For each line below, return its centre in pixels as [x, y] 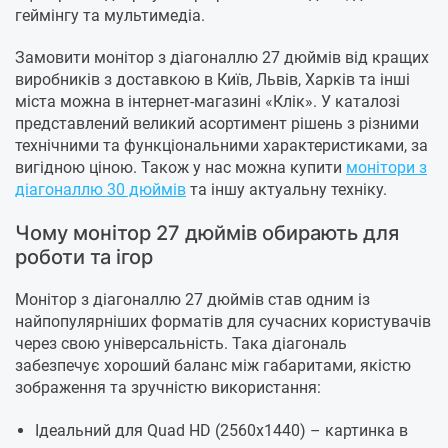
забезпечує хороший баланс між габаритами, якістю [213, 366]
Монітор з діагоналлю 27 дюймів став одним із [192, 300]
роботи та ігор [84, 257]
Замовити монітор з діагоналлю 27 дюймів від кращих [222, 58]
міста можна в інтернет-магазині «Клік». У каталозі [207, 102]
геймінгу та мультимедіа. [110, 16]
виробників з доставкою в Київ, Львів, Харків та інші [212, 80]
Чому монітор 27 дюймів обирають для [207, 233]
